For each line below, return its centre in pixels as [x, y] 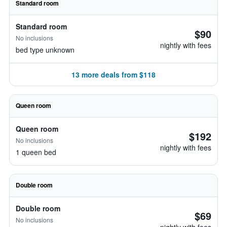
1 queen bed [36, 152]
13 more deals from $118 [113, 74]
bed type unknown [45, 50]
